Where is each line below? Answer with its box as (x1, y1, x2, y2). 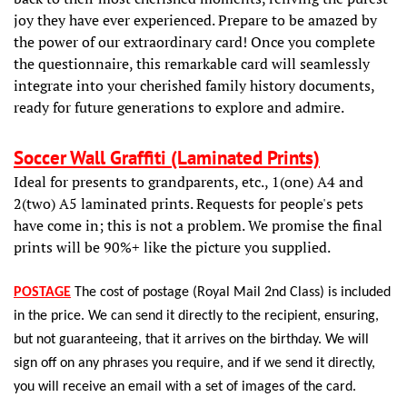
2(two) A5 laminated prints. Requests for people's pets (14, 193, 363, 213)
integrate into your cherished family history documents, (14, 74, 374, 95)
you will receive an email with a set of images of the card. (14, 379, 356, 394)
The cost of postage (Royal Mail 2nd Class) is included (71, 284, 391, 300)
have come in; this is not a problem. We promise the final (14, 214, 382, 235)
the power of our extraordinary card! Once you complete (14, 31, 375, 52)
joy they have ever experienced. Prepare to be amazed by (14, 9, 377, 30)
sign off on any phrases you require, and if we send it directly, (14, 355, 375, 371)
